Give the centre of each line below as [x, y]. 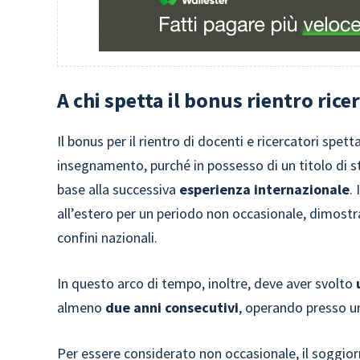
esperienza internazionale [263, 189]
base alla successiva [117, 189]
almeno [82, 307]
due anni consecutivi [172, 307]
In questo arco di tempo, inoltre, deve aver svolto [205, 283]
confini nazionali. [108, 237]
